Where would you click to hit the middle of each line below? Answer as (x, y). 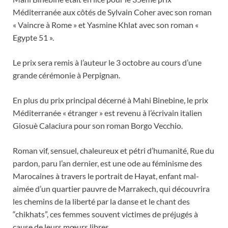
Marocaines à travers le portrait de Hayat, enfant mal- (106, 176)
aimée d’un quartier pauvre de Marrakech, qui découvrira (111, 188)
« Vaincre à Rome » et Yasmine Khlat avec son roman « (106, 24)
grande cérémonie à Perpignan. (66, 75)
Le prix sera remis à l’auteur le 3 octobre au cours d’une (107, 62)
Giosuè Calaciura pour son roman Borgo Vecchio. (98, 125)
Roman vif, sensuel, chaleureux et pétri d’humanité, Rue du (113, 150)
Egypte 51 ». (33, 37)
